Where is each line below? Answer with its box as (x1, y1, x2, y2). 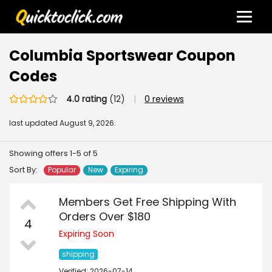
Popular (48, 165, 76, 175)
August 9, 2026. (59, 118, 116, 129)
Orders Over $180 (59, 209, 151, 225)
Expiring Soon (59, 228, 114, 240)
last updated (9, 118, 59, 129)
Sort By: (9, 165, 38, 175)
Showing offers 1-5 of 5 (9, 148, 98, 159)
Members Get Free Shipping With (59, 194, 236, 210)
